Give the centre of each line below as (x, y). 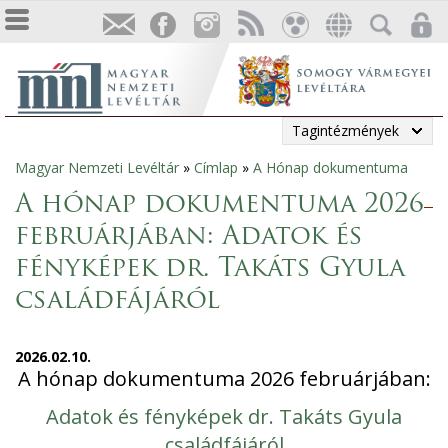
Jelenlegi (53, 177)
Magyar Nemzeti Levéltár (97, 167)
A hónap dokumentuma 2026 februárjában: (224, 378)
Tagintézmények (345, 130)
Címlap (216, 167)
